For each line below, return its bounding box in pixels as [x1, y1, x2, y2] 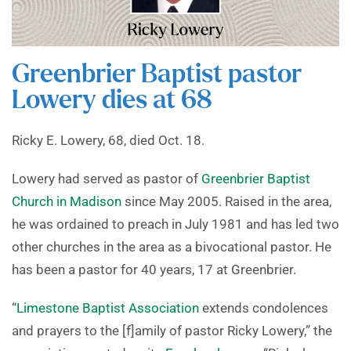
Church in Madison [12, 194, 121, 210]
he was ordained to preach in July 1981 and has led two [12, 217, 339, 233]
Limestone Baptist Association [16, 301, 199, 317]
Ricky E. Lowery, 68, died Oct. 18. [12, 133, 204, 149]
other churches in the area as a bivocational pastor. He [12, 240, 331, 255]
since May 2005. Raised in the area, [121, 194, 331, 210]
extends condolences [199, 301, 328, 317]
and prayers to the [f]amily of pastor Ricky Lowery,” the [12, 324, 332, 339]
